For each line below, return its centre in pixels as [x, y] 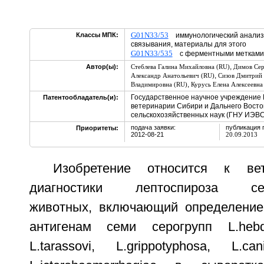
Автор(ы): [102, 67]
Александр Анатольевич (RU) [172, 75]
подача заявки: [153, 127]
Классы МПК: [97, 35]
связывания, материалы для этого [188, 44]
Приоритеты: [97, 128]
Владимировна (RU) [159, 84]
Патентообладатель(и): [80, 97]
